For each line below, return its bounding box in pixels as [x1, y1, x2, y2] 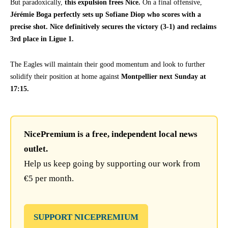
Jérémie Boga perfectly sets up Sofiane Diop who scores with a [10, 11, 201, 19]
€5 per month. [24, 174, 74, 184]
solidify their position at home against [10, 73, 121, 81]
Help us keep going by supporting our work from [24, 159, 200, 169]
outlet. [24, 144, 48, 154]
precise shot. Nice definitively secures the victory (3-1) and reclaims [10, 23, 216, 31]
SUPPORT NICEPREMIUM [34, 212, 138, 222]
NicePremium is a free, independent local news [24, 129, 197, 139]
